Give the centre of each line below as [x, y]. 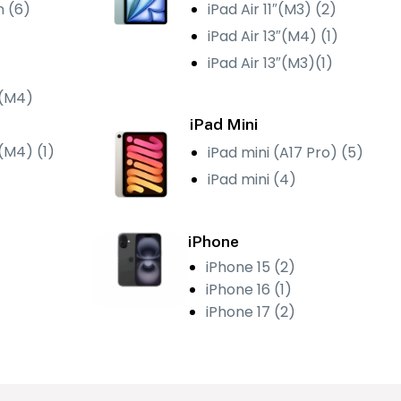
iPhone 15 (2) [251, 268]
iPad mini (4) [252, 179]
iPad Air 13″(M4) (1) [273, 36]
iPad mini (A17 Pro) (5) [286, 152]
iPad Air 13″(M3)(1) [270, 63]
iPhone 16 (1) [249, 290]
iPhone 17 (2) [251, 312]
